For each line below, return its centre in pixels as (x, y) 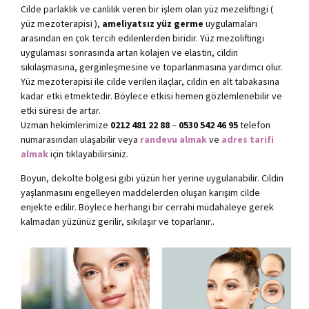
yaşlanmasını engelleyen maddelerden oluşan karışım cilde (140, 192)
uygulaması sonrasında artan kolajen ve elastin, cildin (129, 52)
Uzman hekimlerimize (66, 124)
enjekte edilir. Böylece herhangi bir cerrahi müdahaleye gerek (147, 207)
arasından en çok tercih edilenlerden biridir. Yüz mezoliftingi (142, 38)
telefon (254, 124)
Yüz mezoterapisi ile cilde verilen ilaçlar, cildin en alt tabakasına (150, 81)
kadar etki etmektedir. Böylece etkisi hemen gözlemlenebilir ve (151, 96)
